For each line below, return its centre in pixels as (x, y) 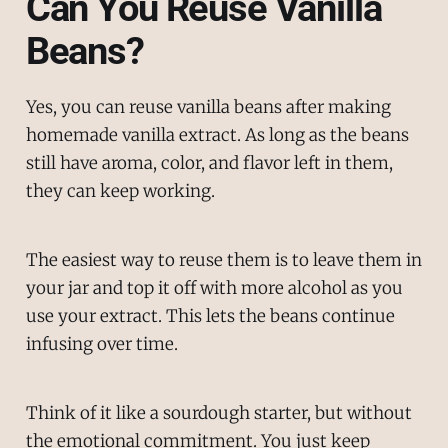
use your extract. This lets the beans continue (210, 315)
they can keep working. (120, 191)
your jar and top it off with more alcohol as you (214, 287)
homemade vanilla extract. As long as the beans (217, 135)
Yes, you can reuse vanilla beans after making (208, 107)
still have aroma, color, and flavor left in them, (209, 163)
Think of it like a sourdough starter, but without (218, 412)
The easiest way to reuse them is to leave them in (223, 259)
